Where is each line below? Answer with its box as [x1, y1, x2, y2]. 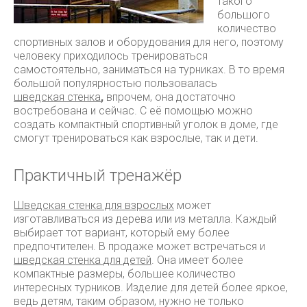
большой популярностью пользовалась [14, 77, 217, 90]
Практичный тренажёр [14, 166, 182, 185]
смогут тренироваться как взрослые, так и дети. [14, 132, 258, 145]
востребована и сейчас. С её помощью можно [14, 104, 253, 117]
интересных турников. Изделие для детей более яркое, [14, 281, 288, 294]
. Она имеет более [151, 254, 243, 267]
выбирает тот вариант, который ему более [14, 226, 230, 239]
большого [217, 8, 270, 21]
